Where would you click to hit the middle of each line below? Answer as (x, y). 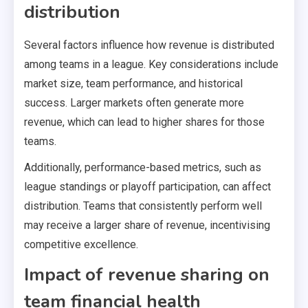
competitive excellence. (81, 244)
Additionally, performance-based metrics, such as (143, 167)
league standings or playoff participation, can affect (147, 186)
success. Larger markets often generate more (134, 102)
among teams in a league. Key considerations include (151, 64)
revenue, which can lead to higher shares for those (144, 122)
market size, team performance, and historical (133, 83)
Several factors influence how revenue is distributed (149, 45)
